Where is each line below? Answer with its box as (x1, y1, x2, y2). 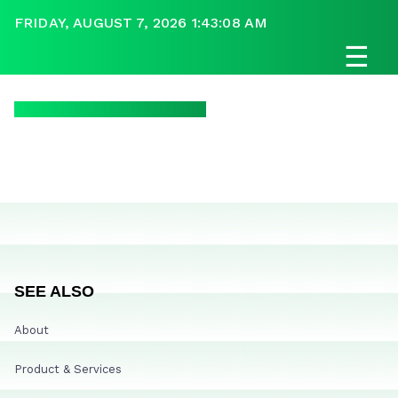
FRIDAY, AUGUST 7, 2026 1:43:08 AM (14, 14, 268, 31)
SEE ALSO (14, 282, 94, 300)
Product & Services (14, 362, 122, 376)
